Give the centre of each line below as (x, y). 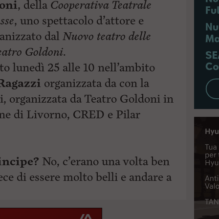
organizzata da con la (95, 83)
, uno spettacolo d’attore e (79, 21)
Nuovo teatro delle (107, 36)
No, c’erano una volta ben (104, 162)
